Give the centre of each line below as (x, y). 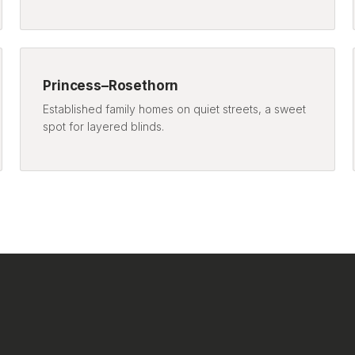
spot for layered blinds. (104, 126)
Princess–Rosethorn (111, 85)
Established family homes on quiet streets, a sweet (175, 109)
